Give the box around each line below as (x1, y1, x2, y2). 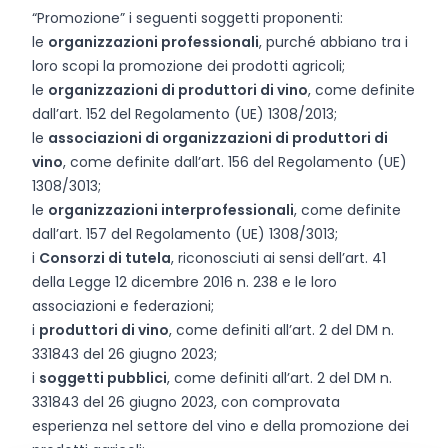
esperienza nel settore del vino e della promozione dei (32, 416, 409, 436)
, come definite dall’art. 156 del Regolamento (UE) (63, 152, 407, 172)
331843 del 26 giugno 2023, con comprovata (32, 392, 340, 412)
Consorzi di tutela (39, 248, 171, 268)
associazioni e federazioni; (32, 296, 214, 316)
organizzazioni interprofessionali (48, 200, 294, 220)
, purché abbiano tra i (259, 32, 408, 52)
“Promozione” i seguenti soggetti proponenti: (32, 8, 343, 28)
